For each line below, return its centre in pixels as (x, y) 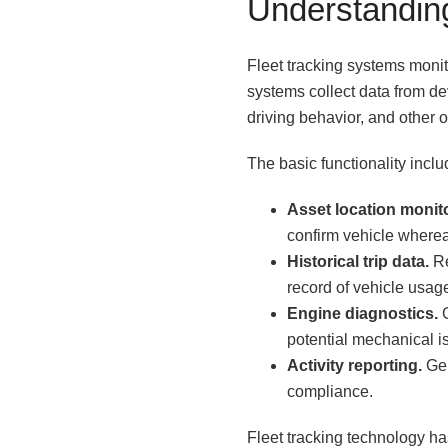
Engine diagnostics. (362, 314)
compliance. (330, 392)
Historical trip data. (358, 262)
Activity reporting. (354, 366)
